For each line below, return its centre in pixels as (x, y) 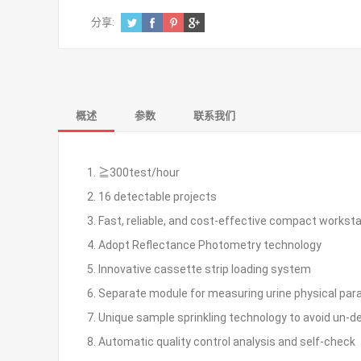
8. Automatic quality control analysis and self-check (221, 342)
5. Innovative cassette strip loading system (199, 269)
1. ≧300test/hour (133, 172)
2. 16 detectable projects (152, 197)
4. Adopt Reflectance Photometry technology (204, 245)
